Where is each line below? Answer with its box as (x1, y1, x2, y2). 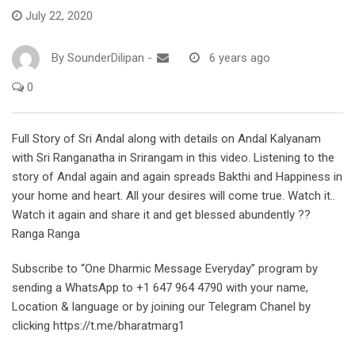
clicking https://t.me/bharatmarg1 (12, 318, 185, 333)
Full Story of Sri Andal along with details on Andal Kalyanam (12, 131, 321, 146)
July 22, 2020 (25, 8, 93, 23)
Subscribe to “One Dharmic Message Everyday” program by (12, 261, 318, 276)
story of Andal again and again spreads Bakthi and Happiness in (12, 169, 342, 184)
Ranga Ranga (12, 226, 80, 241)
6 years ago (209, 51, 270, 66)
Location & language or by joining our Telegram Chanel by (12, 299, 311, 314)
